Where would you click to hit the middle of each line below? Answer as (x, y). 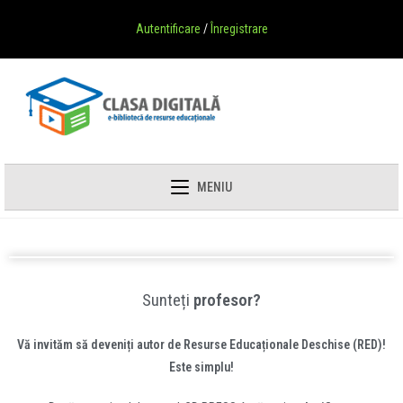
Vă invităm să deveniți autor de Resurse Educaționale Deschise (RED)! (201, 345)
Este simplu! (201, 367)
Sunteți (166, 300)
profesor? (225, 300)
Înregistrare (239, 29)
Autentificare (168, 29)
